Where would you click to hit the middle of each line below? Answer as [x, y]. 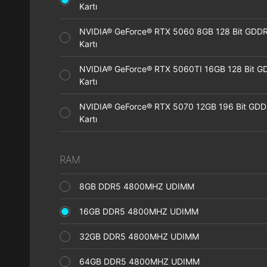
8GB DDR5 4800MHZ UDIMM [140, 186]
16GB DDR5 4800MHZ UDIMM [142, 211]
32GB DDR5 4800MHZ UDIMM [143, 236]
